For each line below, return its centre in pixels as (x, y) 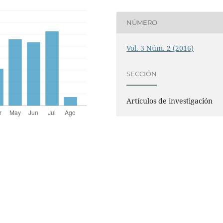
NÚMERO (142, 23)
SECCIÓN (142, 74)
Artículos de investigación (170, 101)
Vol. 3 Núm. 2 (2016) (160, 48)
